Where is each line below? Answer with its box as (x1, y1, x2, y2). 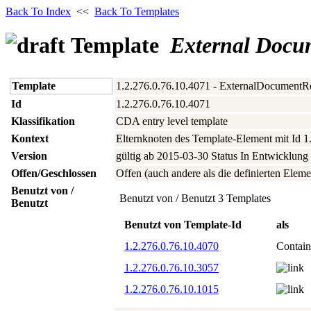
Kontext (11, 132, 49, 144)
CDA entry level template (116, 115, 228, 127)
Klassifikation (11, 115, 75, 127)
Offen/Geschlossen (11, 167, 96, 179)
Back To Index (6, 6, 71, 17)
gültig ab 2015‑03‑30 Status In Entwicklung (116, 149, 308, 162)
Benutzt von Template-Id (124, 218, 242, 230)
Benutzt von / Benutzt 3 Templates (119, 192, 271, 204)
